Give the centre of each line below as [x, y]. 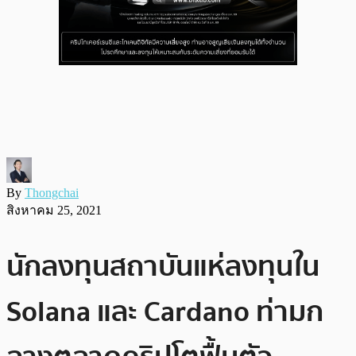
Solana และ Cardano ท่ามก [165, 311]
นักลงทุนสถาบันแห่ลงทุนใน [163, 266]
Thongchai [52, 192]
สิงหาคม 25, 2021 [54, 210]
